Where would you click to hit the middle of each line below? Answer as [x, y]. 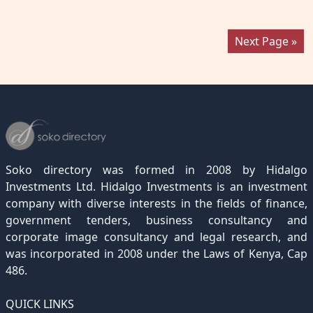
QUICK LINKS [40, 304]
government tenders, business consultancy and [156, 220]
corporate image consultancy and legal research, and [156, 236]
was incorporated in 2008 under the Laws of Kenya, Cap [156, 253]
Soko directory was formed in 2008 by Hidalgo [156, 169]
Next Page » [266, 41]
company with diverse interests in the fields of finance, [156, 203]
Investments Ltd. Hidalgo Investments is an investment [156, 186]
